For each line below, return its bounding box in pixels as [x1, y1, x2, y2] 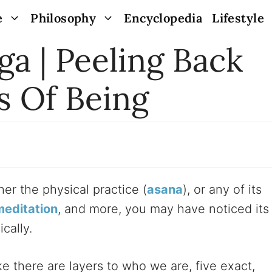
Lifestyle [212, 10, 264, 25]
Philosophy [30, 10, 97, 25]
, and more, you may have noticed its [58, 201, 269, 216]
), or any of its [183, 182, 262, 197]
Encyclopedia [124, 10, 203, 25]
